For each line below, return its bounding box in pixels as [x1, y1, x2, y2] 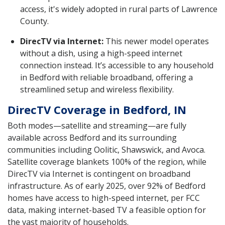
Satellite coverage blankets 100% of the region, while [8, 156, 206, 167]
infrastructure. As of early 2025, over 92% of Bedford [8, 180, 205, 191]
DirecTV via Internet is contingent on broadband [8, 168, 190, 179]
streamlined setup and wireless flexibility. [20, 83, 174, 95]
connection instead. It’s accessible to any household [20, 59, 213, 71]
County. [20, 15, 49, 27]
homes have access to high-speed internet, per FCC [8, 192, 200, 203]
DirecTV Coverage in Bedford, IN [8, 101, 186, 117]
